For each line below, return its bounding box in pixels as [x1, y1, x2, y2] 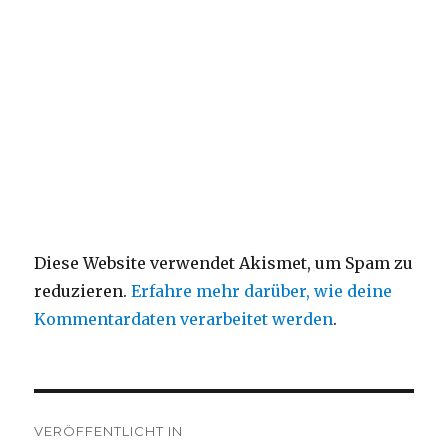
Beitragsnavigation [33, 398, 277, 428]
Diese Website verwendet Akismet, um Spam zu [34, 253, 414, 274]
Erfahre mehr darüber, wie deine [131, 281, 393, 302]
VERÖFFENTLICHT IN [34, 423, 184, 440]
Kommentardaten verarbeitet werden [34, 309, 334, 330]
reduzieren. [34, 281, 132, 302]
